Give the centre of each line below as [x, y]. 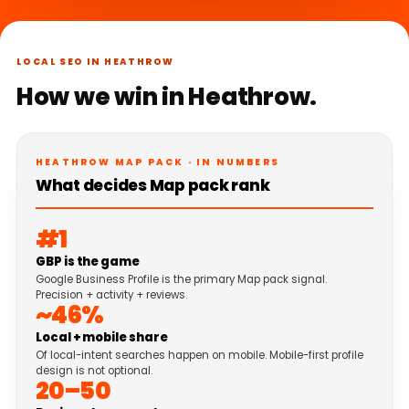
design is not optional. [94, 371]
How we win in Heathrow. [167, 97]
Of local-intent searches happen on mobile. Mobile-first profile [199, 356]
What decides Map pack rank [153, 186]
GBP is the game [88, 262]
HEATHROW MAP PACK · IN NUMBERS [157, 163]
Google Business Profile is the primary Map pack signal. [181, 280]
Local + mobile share [102, 338]
